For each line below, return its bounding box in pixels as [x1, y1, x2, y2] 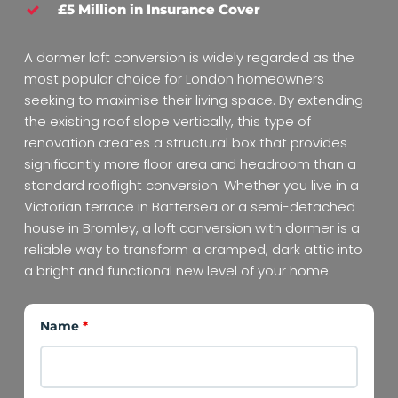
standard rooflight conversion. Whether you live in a [24, 175, 360, 195]
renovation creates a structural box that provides [24, 132, 348, 152]
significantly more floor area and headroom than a [24, 154, 357, 173]
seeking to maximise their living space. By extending [24, 90, 364, 109]
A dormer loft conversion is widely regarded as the [24, 47, 355, 67]
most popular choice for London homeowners [24, 68, 325, 88]
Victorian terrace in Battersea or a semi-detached [24, 196, 356, 216]
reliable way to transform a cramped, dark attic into [24, 239, 363, 259]
